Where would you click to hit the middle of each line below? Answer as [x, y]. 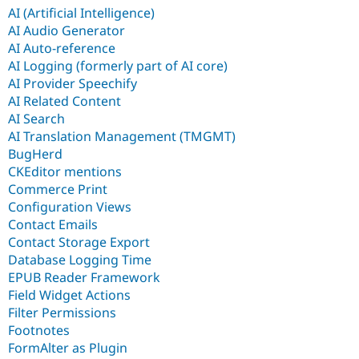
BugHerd [35, 153]
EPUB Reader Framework [84, 277]
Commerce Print [58, 189]
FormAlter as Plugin [68, 347]
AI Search [36, 118]
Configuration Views [70, 206]
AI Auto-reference [62, 48]
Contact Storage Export [79, 242]
